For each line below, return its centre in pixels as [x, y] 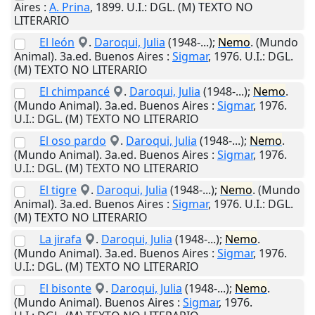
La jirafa [60, 239]
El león [57, 43]
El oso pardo [73, 141]
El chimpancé [75, 92]
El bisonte [65, 289]
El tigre [58, 190]
